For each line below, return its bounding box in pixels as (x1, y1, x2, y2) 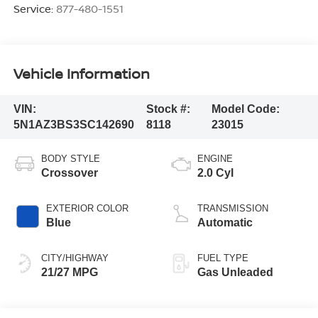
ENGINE (197, 153, 233, 164)
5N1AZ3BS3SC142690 (13, 118, 134, 131)
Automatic (197, 216, 253, 229)
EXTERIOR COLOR (45, 202, 128, 214)
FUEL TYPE (197, 252, 248, 263)
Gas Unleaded (197, 265, 273, 278)
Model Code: (211, 102, 280, 115)
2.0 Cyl (197, 166, 234, 179)
